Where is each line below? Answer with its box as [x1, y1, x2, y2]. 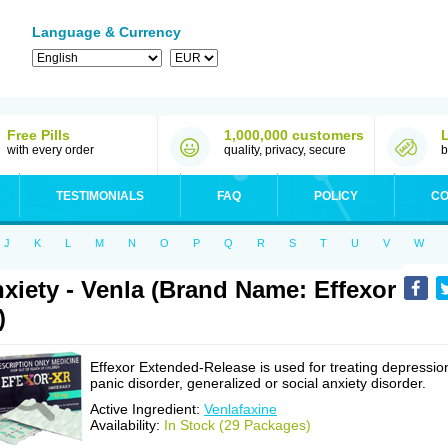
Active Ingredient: [90, 401, 204, 417]
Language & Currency [32, 24, 181, 40]
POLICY [314, 189, 358, 203]
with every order [7, 143, 94, 157]
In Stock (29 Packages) [164, 417, 311, 433]
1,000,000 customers [224, 127, 364, 143]
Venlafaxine [204, 401, 277, 417]
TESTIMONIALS [56, 189, 144, 203]
